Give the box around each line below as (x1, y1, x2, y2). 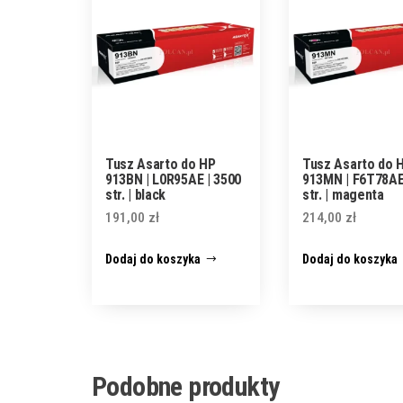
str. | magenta (302, 186, 384, 204)
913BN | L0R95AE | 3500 (105, 171, 241, 189)
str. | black (105, 186, 166, 204)
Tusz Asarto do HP (105, 156, 216, 174)
